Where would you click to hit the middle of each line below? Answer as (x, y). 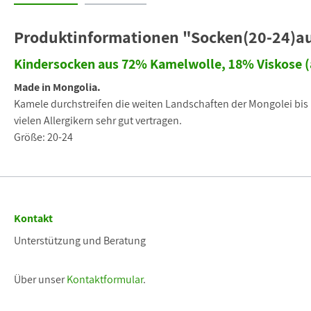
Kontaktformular (105, 280)
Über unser (40, 280)
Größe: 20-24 (43, 137)
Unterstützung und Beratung (80, 241)
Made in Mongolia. (57, 87)
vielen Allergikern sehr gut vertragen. (98, 121)
